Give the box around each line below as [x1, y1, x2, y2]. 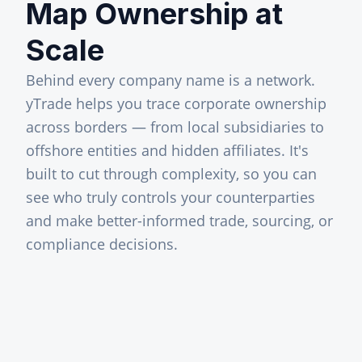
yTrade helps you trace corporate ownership [26, 94, 326, 113]
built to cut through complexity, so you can [26, 164, 317, 183]
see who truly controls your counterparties [26, 187, 315, 207]
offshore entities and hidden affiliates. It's [26, 141, 309, 160]
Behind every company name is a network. [26, 70, 315, 90]
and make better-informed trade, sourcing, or [26, 211, 333, 230]
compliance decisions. [26, 234, 178, 254]
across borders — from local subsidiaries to [26, 117, 324, 137]
